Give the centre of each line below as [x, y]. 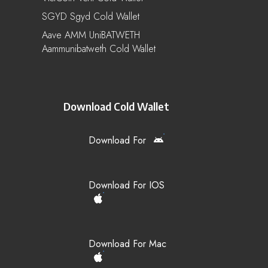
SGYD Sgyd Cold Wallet [91, 16]
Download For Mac [127, 243]
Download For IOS [127, 185]
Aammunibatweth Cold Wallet [99, 48]
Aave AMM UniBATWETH [91, 35]
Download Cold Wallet [116, 106]
